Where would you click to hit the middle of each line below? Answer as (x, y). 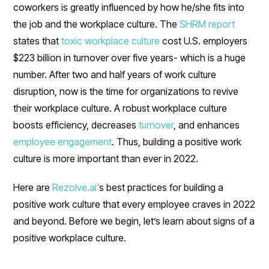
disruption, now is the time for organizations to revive (126, 91)
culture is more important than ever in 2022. (107, 158)
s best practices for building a (162, 187)
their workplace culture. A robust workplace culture (120, 108)
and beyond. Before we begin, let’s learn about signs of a (134, 221)
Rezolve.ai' (76, 187)
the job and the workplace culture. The (97, 24)
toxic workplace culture (111, 41)
